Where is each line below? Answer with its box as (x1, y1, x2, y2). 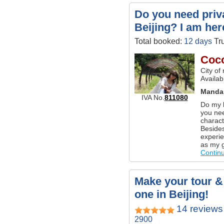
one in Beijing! (134, 188, 208, 201)
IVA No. (141, 93, 164, 101)
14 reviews (176, 203, 223, 214)
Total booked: (134, 36, 184, 46)
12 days (184, 36, 212, 46)
